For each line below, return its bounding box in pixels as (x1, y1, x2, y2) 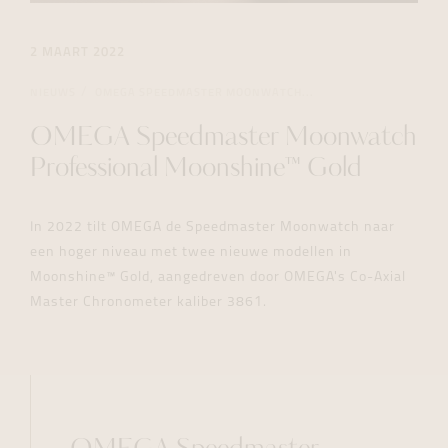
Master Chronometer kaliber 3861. (30, 295, 267, 311)
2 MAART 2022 (30, 46, 125, 60)
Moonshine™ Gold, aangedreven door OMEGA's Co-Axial (30, 270, 406, 286)
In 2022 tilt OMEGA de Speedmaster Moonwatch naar (30, 220, 395, 236)
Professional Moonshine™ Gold (30, 156, 362, 184)
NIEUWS (30, 87, 76, 99)
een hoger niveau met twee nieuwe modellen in (30, 245, 352, 261)
